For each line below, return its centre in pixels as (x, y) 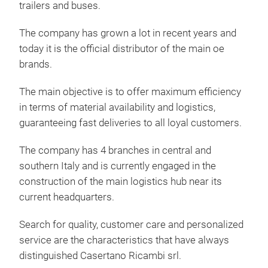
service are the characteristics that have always (124, 240)
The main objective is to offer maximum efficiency (130, 92)
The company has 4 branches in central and (115, 151)
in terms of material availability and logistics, (117, 108)
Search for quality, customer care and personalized (131, 225)
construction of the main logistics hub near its (121, 182)
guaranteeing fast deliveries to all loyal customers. (130, 123)
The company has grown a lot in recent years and (128, 33)
